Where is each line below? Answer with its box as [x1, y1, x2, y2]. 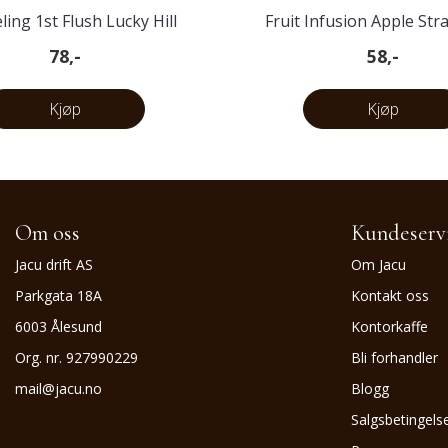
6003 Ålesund [15, 317, 102, 337]
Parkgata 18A [15, 286, 102, 306]
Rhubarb [350, 34, 417, 57]
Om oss [15, 219, 80, 247]
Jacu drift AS [15, 255, 93, 275]
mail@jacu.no [15, 379, 102, 399]
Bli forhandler [351, 348, 438, 368]
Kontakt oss [351, 286, 429, 306]
